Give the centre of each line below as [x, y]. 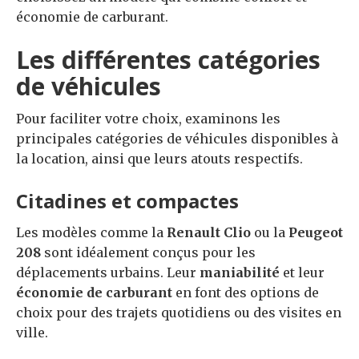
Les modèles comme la [91, 232]
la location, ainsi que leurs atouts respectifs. [159, 158]
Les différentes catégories [168, 59]
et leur [302, 272]
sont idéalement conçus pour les [148, 252]
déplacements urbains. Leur [108, 272]
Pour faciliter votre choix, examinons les [148, 118]
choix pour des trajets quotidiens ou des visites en [179, 312]
